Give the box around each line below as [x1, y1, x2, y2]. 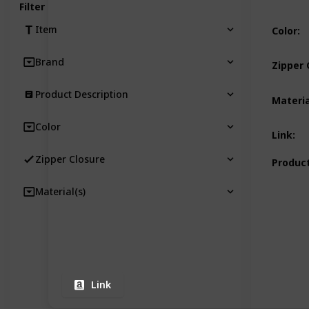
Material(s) [35, 184, 86, 198]
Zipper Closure [35, 152, 105, 166]
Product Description [35, 87, 128, 101]
